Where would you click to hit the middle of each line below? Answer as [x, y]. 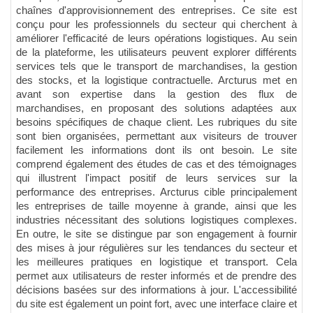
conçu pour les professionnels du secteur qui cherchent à [156, 24]
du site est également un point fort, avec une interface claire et [156, 304]
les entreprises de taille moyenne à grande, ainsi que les [156, 206]
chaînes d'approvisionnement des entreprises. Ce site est [156, 10]
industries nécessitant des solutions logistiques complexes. [156, 220]
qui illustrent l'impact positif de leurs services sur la [156, 178]
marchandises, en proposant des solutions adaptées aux [156, 108]
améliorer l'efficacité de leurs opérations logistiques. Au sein [156, 38]
